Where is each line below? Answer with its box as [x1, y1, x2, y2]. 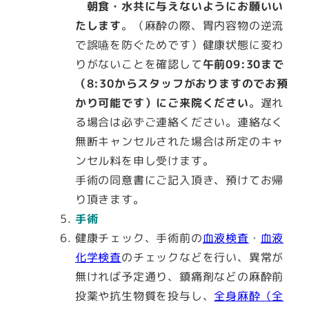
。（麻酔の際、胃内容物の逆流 [121, 17, 284, 33]
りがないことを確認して [74, 56, 203, 72]
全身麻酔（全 [214, 288, 284, 303]
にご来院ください [156, 94, 249, 110]
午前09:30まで [202, 56, 284, 72]
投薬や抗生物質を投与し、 [74, 288, 215, 303]
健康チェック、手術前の [74, 230, 203, 246]
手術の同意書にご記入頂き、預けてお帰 [74, 172, 284, 188]
